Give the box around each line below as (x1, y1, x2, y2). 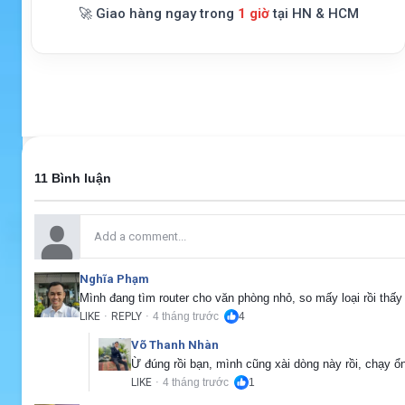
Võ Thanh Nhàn (131, 337, 219, 352)
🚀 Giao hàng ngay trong (78, 5, 238, 22)
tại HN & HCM (268, 5, 359, 22)
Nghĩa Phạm (80, 271, 149, 286)
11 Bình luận (34, 171, 111, 186)
